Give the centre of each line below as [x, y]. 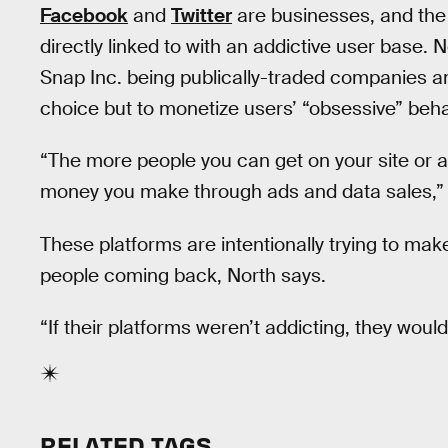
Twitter [201, 15]
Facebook [84, 15]
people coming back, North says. [183, 275]
